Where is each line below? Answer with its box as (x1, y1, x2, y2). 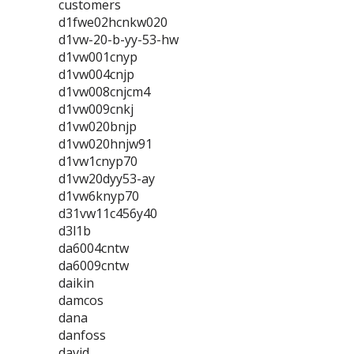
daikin (58, 274, 94, 292)
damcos (58, 292, 104, 309)
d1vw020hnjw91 (58, 135, 153, 153)
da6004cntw (58, 239, 129, 257)
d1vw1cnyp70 (58, 153, 137, 170)
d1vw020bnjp (58, 118, 137, 135)
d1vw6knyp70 (58, 187, 139, 205)
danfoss (58, 326, 106, 344)
